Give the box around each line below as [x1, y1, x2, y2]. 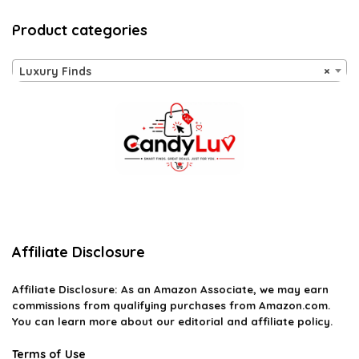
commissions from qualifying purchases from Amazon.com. [12, 299, 330, 313]
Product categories [12, 21, 147, 40]
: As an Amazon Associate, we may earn [115, 283, 329, 296]
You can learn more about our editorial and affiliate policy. [12, 315, 333, 329]
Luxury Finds [19, 64, 91, 79]
